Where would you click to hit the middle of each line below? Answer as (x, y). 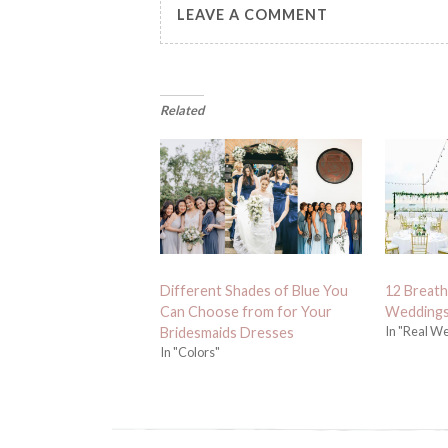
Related (182, 110)
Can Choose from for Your (246, 312)
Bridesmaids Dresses (227, 333)
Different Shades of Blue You (254, 291)
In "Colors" (190, 352)
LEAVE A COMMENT (253, 14)
